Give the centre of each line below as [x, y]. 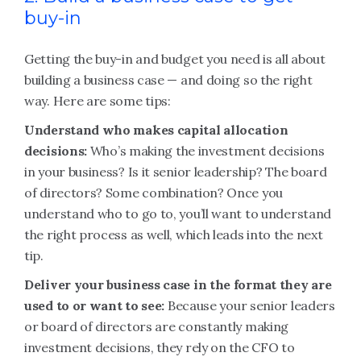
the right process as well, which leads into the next [174, 234]
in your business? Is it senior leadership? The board [176, 172]
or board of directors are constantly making [157, 326]
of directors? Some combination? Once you [154, 193]
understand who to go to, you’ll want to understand [178, 214]
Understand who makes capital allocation [156, 130]
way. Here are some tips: [98, 101]
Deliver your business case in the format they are [178, 284]
